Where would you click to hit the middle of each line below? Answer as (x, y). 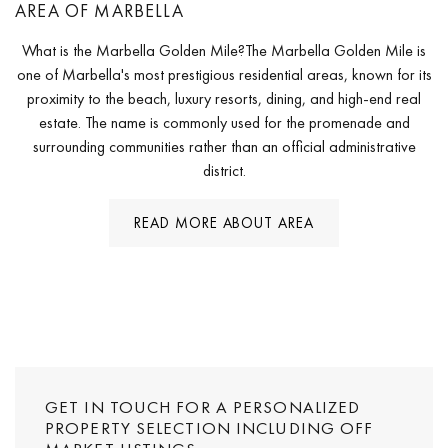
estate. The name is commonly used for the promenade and (224, 122)
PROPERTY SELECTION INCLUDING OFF (209, 427)
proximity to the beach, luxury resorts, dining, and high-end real (224, 98)
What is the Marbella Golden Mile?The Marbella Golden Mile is (224, 50)
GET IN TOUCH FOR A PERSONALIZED (203, 406)
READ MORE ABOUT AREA (224, 222)
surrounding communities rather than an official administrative (224, 146)
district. (224, 170)
